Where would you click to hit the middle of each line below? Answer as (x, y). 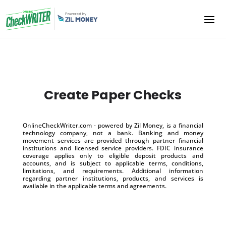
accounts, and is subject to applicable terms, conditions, (113, 163)
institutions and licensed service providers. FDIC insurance (113, 148)
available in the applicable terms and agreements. (94, 186)
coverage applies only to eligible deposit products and (113, 155)
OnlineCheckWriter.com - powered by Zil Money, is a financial (113, 125)
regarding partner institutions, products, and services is (113, 178)
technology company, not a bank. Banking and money (113, 133)
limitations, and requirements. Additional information (113, 171)
